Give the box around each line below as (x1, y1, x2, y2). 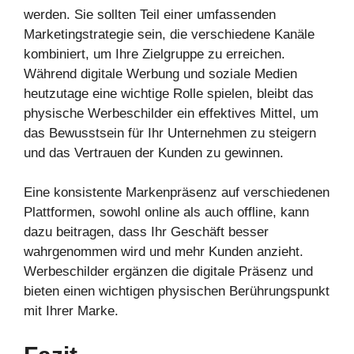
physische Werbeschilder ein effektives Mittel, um (24, 105, 318, 121)
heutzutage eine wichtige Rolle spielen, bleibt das (24, 85, 314, 101)
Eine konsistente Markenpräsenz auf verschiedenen (24, 185, 330, 200)
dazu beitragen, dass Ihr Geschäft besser (24, 224, 269, 239)
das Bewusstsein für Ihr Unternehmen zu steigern (24, 125, 316, 141)
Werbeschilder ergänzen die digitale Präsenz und (24, 264, 313, 279)
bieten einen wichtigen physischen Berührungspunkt (24, 284, 330, 299)
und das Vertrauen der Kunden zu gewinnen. (24, 145, 284, 160)
